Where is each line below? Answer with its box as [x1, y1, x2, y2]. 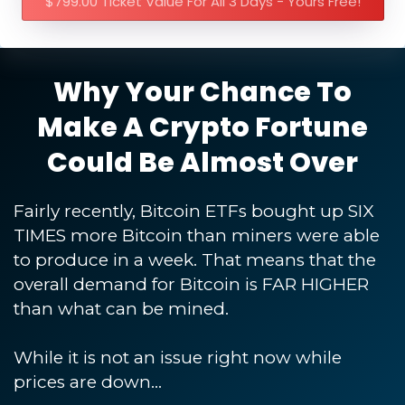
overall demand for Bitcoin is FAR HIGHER [14, 273, 369, 295]
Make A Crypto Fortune [37, 108, 368, 146]
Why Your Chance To [53, 72, 352, 111]
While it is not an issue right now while [14, 346, 342, 368]
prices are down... [14, 371, 162, 392]
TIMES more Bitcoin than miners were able [14, 224, 380, 246]
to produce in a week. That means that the [14, 249, 376, 270]
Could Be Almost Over [47, 143, 358, 182]
